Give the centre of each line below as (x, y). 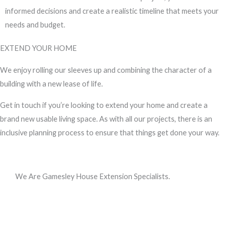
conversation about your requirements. (80, 212)
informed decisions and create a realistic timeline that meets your (112, 11)
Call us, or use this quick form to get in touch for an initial (108, 198)
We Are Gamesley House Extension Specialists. (93, 177)
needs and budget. (35, 24)
